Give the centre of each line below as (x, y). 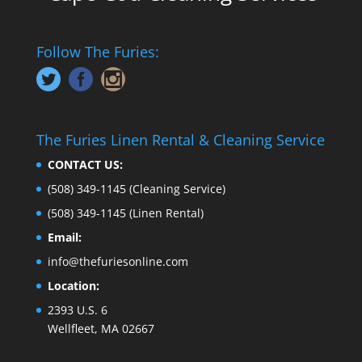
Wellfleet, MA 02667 (101, 328)
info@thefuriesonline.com (118, 261)
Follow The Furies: (97, 52)
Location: (73, 285)
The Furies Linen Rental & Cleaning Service (180, 139)
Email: (64, 237)
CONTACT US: (85, 164)
